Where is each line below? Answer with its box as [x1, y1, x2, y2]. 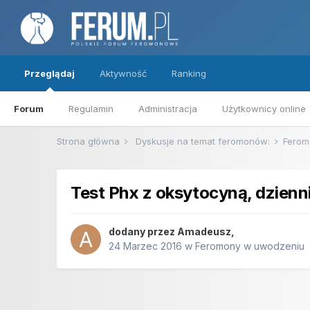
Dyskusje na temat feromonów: [133, 136, 273, 147]
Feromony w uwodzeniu [195, 240, 305, 253]
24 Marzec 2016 [109, 240, 183, 253]
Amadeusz [177, 226, 232, 238]
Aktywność [100, 68, 147, 79]
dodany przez [109, 226, 178, 238]
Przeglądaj [24, 68, 75, 79]
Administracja [138, 103, 197, 114]
